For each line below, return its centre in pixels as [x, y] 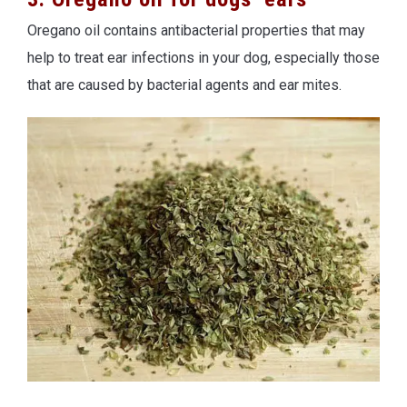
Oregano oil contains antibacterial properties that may [196, 30]
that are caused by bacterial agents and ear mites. [184, 84]
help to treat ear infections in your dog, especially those [203, 57]
